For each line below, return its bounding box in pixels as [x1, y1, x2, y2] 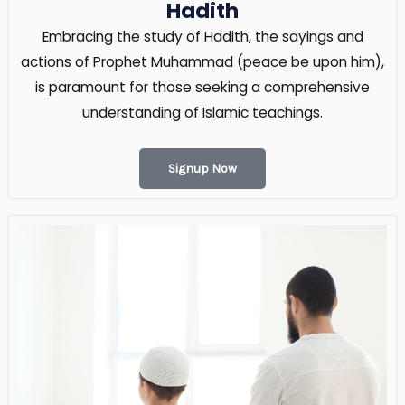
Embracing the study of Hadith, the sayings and [42, 27, 363, 47]
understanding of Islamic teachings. [82, 103, 323, 123]
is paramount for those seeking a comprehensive [35, 78, 370, 98]
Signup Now [168, 160, 237, 175]
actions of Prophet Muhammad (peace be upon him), [21, 52, 384, 72]
